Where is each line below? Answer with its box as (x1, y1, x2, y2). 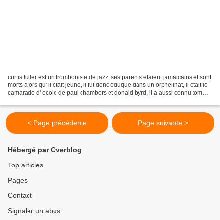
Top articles (8, 161, 43, 169)
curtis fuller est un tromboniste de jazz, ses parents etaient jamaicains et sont (8, 74, 211, 81)
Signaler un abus (8, 207, 60, 215)
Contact (8, 192, 32, 200)
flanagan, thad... (8, 97, 51, 105)
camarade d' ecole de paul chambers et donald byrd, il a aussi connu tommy (8, 89, 210, 97)
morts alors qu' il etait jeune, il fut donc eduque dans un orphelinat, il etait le (8, 82, 208, 89)
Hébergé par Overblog (8, 146, 82, 154)
